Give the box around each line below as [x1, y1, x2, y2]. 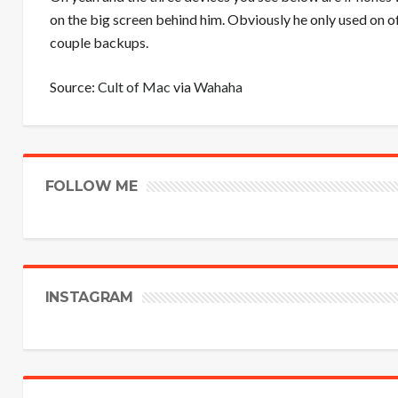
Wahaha [193, 78, 243, 95]
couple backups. [49, 34, 148, 51]
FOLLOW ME [44, 178, 138, 195]
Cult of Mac [97, 78, 171, 95]
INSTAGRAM [44, 289, 133, 306]
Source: [49, 78, 98, 95]
